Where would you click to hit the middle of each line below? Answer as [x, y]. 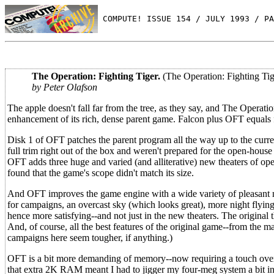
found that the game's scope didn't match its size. [101, 173]
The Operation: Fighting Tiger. [96, 76]
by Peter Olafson [65, 87]
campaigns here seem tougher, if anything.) [90, 238]
